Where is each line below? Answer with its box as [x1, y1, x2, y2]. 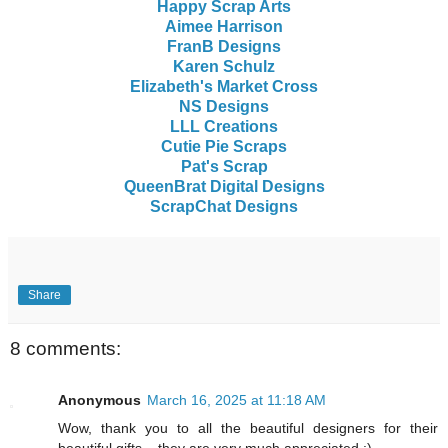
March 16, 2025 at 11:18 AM [147, 392, 326, 409]
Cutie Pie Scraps [161, 137, 287, 155]
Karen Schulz [173, 57, 275, 75]
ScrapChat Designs [150, 197, 298, 215]
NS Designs [179, 97, 269, 115]
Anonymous [58, 392, 141, 409]
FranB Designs [167, 37, 281, 55]
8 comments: [10, 337, 121, 359]
